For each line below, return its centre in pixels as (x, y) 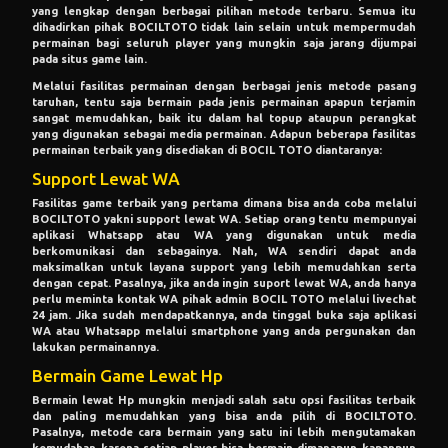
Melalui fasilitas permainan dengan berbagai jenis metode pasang (224, 85)
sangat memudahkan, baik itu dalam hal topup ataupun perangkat (224, 117)
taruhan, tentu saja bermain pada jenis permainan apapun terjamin (224, 101)
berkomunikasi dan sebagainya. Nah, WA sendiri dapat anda (224, 250)
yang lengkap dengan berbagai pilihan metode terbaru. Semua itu (224, 10)
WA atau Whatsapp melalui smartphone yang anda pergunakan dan (224, 330)
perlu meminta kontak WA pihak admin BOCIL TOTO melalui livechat (224, 298)
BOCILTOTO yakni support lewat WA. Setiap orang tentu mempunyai (224, 218)
